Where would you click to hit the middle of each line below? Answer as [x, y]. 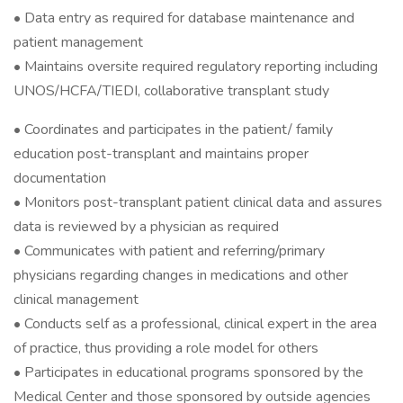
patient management [78, 42]
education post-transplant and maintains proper [161, 154]
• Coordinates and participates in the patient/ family [173, 130]
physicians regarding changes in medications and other [181, 275]
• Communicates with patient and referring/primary [169, 251]
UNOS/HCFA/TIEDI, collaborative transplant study [171, 91]
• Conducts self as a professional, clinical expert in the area [195, 324]
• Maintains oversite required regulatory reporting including [196, 67]
